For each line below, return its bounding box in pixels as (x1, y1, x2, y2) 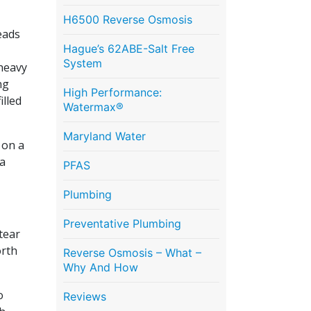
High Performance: (63, 85, 162, 99)
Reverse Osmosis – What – (63, 245, 201, 260)
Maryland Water (63, 128, 146, 143)
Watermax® (63, 99, 124, 114)
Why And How (63, 260, 138, 274)
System (63, 56, 102, 70)
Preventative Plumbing (63, 216, 181, 230)
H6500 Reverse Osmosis (63, 12, 192, 26)
